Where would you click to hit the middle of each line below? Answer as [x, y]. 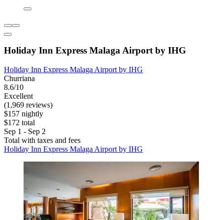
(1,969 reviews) [28, 105]
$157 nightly [24, 114]
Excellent [18, 96]
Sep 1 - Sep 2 [25, 132]
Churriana [19, 79]
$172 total [19, 123]
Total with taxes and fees [42, 140]
